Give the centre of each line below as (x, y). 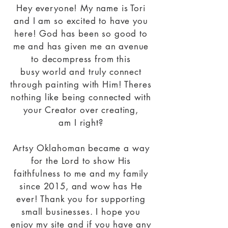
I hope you (118, 211)
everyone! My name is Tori (90, 8)
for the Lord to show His (81, 161)
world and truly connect (92, 72)
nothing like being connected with (81, 97)
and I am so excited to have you (81, 21)
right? (90, 122)
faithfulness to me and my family (81, 173)
